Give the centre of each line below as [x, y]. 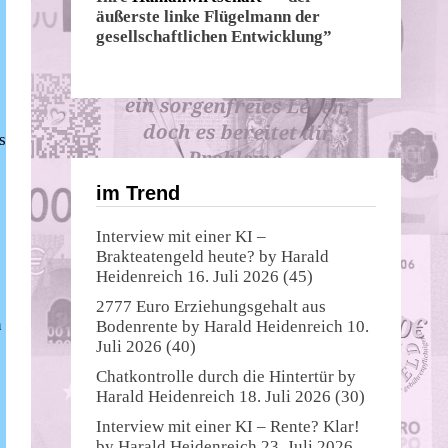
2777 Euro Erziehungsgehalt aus [211, 306]
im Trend [138, 192]
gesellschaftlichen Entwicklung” [214, 37]
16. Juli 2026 [233, 276]
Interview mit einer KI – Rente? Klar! [228, 426]
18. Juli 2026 [285, 396]
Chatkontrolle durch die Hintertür [215, 376]
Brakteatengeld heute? [175, 256]
